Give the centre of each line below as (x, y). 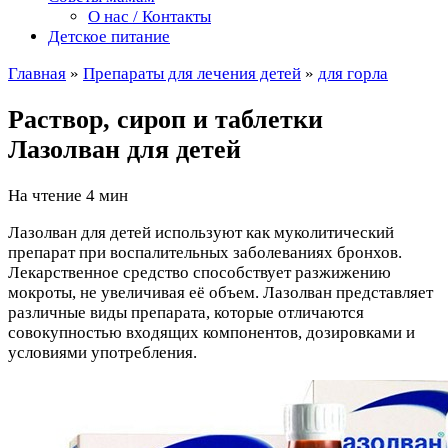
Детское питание (109, 36)
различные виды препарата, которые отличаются (186, 313)
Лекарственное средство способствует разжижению (199, 273)
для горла (353, 73)
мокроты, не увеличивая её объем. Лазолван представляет (220, 293)
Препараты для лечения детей (192, 73)
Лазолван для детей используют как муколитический (201, 233)
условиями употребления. (102, 353)
